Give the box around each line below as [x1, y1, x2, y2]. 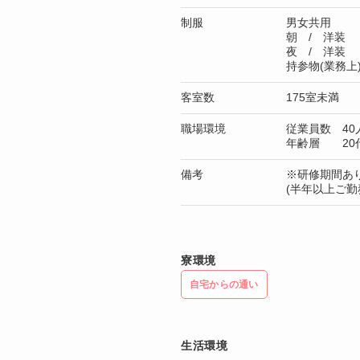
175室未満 [286, 91, 339, 104]
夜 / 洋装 [286, 45, 346, 59]
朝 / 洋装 [286, 31, 346, 44]
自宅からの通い [190, 279, 259, 291]
